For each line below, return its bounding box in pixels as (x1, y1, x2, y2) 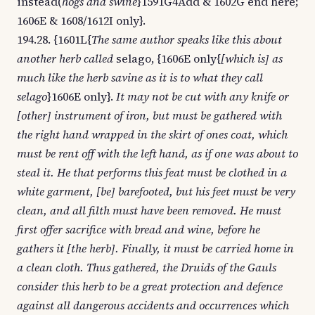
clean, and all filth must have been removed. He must (17, 202, 281, 218)
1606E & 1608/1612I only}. (17, 13, 146, 28)
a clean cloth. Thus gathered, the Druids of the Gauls (17, 259, 276, 275)
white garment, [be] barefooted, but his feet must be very (17, 184, 295, 199)
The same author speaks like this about (91, 32, 282, 47)
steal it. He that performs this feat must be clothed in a (17, 165, 287, 180)
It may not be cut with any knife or (116, 89, 289, 104)
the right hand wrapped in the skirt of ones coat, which (17, 127, 288, 142)
